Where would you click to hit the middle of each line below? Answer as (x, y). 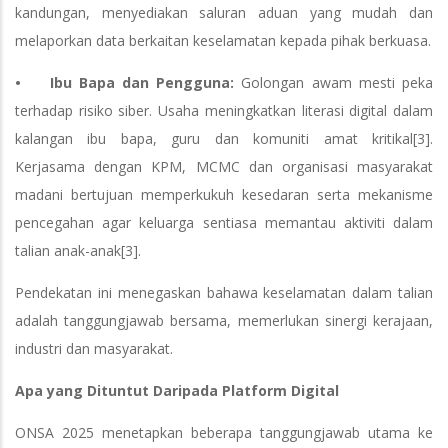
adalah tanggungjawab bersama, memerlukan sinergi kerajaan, (224, 320)
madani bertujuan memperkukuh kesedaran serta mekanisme (224, 194)
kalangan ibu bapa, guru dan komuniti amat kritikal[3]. (224, 138)
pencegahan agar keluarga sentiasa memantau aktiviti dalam (224, 222)
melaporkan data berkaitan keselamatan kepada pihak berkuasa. (223, 40)
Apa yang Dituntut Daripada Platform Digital (177, 390)
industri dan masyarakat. (94, 348)
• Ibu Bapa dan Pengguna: (128, 82)
